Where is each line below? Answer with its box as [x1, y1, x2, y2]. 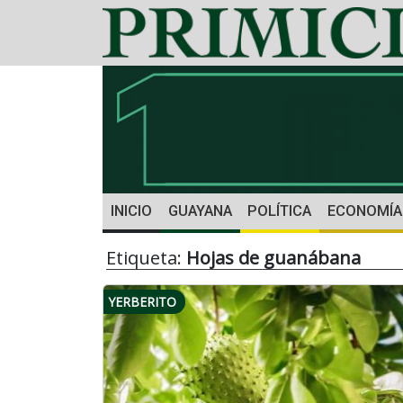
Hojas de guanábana [186, 246, 361, 271]
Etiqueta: [106, 246, 186, 271]
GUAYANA [167, 202, 232, 220]
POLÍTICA [247, 202, 312, 220]
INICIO [110, 202, 152, 220]
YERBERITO [108, 293, 176, 311]
